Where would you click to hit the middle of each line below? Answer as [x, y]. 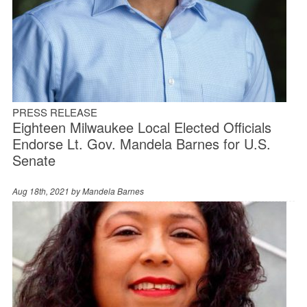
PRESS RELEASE [54, 112]
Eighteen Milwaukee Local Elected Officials [142, 127]
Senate [34, 160]
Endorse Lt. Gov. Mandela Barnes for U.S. [141, 143]
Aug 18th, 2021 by [47, 191]
